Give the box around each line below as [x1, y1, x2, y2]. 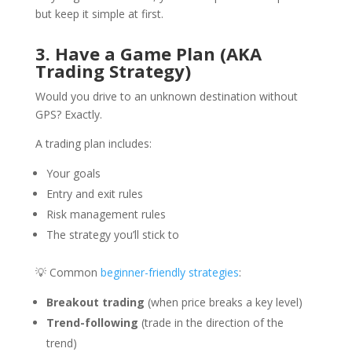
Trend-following [46, 315, 138, 330]
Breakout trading [46, 295, 145, 310]
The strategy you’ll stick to [46, 227, 179, 242]
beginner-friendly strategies [100, 265, 239, 280]
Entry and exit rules [46, 186, 143, 201]
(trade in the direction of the [137, 315, 284, 330]
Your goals [46, 166, 101, 181]
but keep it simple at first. [35, 6, 163, 21]
